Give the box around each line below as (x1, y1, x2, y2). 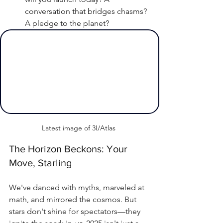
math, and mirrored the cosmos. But (9, 195, 138, 205)
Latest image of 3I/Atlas (42, 123, 117, 133)
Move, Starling (9, 157, 72, 169)
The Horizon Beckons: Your (9, 143, 130, 155)
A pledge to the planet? (25, 18, 109, 28)
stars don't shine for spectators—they (9, 207, 142, 217)
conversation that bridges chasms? (25, 6, 149, 16)
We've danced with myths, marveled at (9, 183, 146, 193)
